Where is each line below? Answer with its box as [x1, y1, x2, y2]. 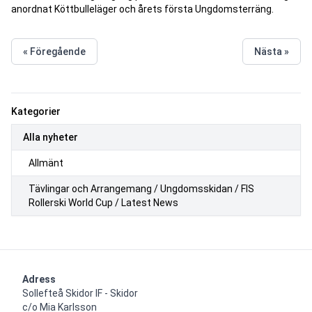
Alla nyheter [23, 132, 78, 143]
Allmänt [29, 157, 63, 169]
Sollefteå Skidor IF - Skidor [22, 288, 138, 299]
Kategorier [11, 106, 61, 118]
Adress [22, 274, 56, 286]
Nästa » [254, 46, 289, 58]
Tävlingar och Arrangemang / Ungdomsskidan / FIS [29, 183, 254, 195]
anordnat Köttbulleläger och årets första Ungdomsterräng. [11, 3, 274, 15]
